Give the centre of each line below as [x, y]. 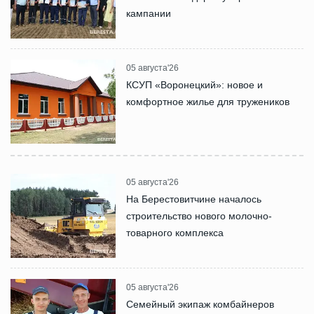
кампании [149, 14]
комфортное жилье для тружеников [208, 102]
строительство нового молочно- [199, 216]
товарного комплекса [175, 233]
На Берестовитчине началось [194, 199]
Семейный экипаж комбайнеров [200, 305]
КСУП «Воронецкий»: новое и [194, 85]
